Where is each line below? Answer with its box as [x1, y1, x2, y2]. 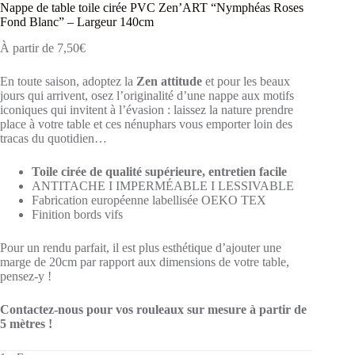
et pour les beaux [202, 74, 290, 88]
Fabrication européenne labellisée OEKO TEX [32, 193, 266, 207]
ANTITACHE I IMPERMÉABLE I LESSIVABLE [32, 178, 294, 193]
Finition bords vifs [32, 207, 123, 221]
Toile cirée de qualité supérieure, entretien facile [32, 164, 287, 178]
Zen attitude [136, 74, 202, 88]
